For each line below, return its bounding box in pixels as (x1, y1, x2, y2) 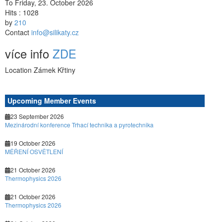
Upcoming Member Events (7, 96, 96, 106)
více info (5, 45, 53, 62)
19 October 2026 (10, 139, 55, 147)
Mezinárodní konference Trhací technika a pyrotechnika (5, 120, 154, 129)
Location (5, 65, 34, 75)
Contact (5, 27, 31, 37)
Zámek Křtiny (34, 65, 75, 75)
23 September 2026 (10, 112, 64, 120)
